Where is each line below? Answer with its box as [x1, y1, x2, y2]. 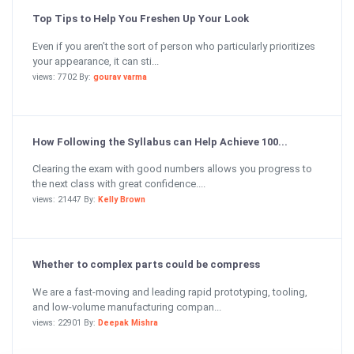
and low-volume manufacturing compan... [32, 300, 221, 313]
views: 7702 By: [32, 71, 93, 82]
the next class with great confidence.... [32, 178, 205, 190]
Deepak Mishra [98, 317, 158, 328]
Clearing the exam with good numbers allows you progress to [32, 163, 312, 175]
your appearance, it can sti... [32, 55, 159, 67]
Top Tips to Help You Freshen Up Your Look [32, 13, 249, 24]
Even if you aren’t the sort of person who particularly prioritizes [32, 40, 315, 52]
